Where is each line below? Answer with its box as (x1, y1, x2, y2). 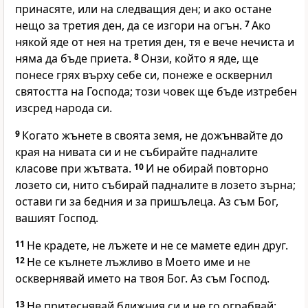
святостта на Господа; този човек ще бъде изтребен (15, 84, 297, 100)
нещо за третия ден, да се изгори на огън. (15, 18, 245, 34)
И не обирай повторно (146, 161, 269, 177)
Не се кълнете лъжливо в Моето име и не (27, 254, 250, 270)
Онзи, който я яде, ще (141, 51, 258, 67)
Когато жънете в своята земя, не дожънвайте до (22, 128, 283, 144)
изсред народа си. (15, 100, 112, 116)
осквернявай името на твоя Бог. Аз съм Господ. (15, 271, 269, 287)
